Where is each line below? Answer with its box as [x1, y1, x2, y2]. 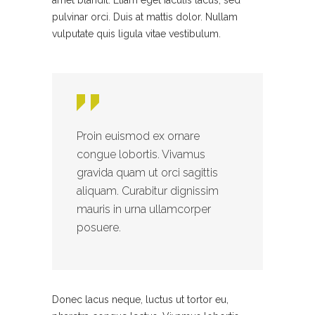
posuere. [77, 221, 121, 235]
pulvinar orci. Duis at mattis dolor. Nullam [52, 11, 238, 23]
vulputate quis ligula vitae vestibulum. [52, 28, 221, 40]
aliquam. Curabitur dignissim [77, 184, 219, 198]
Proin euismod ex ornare [77, 129, 200, 143]
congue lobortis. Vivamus [77, 148, 205, 162]
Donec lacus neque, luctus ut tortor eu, [52, 294, 229, 306]
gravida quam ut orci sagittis [77, 166, 218, 180]
